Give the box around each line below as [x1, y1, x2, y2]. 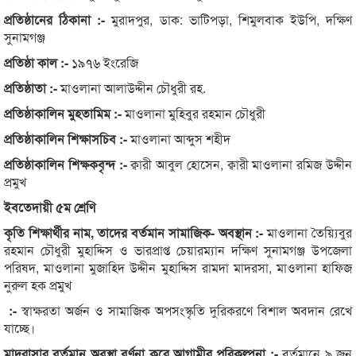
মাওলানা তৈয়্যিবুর [267, 222, 353, 242]
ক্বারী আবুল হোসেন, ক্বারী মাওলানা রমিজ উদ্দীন [130, 154, 353, 173]
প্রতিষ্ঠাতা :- [4, 78, 60, 97]
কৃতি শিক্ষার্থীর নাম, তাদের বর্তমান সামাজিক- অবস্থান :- [4, 222, 268, 242]
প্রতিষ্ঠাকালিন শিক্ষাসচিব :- [4, 129, 130, 148]
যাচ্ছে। [4, 318, 35, 337]
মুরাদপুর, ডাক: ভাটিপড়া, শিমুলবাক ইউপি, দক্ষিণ [111, 10, 352, 29]
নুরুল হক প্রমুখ [4, 275, 72, 294]
